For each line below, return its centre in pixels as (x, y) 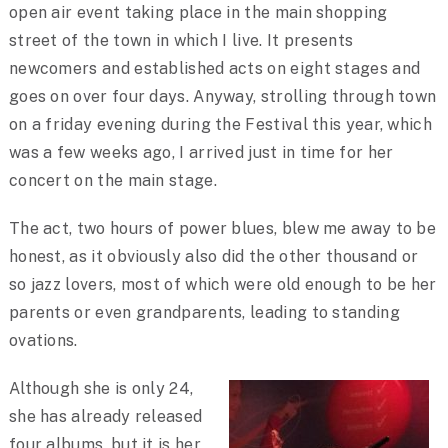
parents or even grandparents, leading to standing (204, 313)
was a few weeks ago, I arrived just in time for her (201, 153)
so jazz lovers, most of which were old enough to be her (222, 285)
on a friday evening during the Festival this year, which (220, 125)
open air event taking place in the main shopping (198, 13)
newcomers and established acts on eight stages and (214, 69)
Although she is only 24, (101, 389)
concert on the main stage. (112, 181)
